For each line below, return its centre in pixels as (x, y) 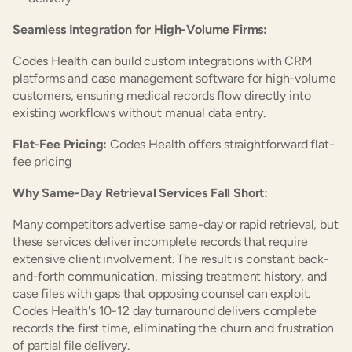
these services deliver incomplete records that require (160, 242)
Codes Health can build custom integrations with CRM (163, 61)
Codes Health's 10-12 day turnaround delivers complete (165, 311)
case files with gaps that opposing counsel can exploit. (162, 293)
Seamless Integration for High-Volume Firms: (140, 29)
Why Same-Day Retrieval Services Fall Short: (141, 193)
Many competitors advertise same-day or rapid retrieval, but (176, 224)
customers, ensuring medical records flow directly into (162, 95)
